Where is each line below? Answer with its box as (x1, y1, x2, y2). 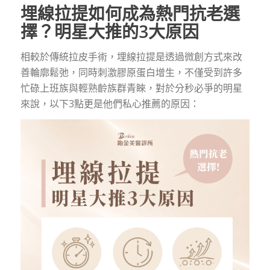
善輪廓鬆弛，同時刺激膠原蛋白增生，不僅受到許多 (20, 65, 242, 79)
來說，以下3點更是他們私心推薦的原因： (20, 96, 199, 110)
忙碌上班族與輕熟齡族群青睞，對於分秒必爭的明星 (20, 81, 242, 95)
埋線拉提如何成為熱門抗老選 (20, 2, 240, 25)
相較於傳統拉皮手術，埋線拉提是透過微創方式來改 (20, 49, 242, 63)
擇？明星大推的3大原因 (20, 20, 199, 43)
